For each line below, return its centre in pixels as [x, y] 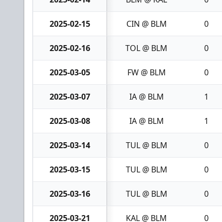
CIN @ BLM [146, 24]
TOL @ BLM [146, 48]
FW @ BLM [146, 72]
